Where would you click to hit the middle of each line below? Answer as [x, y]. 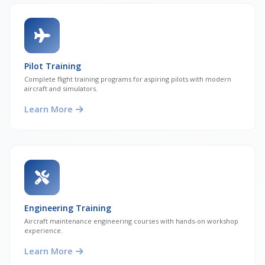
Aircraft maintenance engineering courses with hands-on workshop [131, 221]
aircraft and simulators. [61, 89]
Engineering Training [68, 208]
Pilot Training [53, 66]
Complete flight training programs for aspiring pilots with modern [128, 79]
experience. [43, 231]
